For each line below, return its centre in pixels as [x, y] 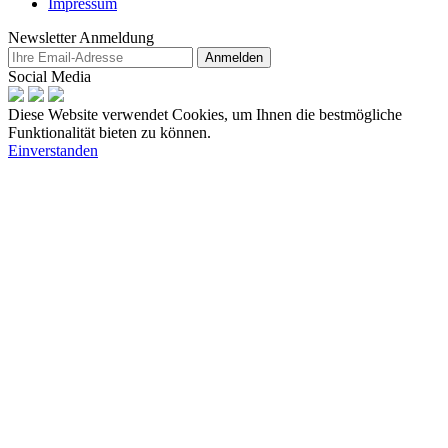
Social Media [49, 76]
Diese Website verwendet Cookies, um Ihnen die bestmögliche [205, 114]
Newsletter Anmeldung [81, 37]
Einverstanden [53, 150]
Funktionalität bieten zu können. [109, 132]
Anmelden [234, 57]
